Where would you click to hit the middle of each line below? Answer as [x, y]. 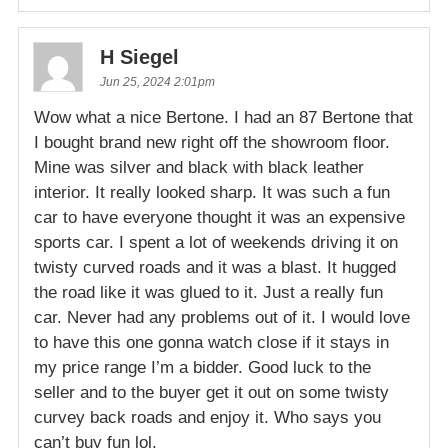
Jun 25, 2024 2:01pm [157, 81]
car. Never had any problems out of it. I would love [222, 317]
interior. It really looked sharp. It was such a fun [212, 192]
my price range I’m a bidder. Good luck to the [202, 367]
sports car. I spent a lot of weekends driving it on [216, 242]
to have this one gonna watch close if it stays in [211, 342]
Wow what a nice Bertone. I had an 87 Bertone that [223, 117]
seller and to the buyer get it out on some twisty [211, 392]
